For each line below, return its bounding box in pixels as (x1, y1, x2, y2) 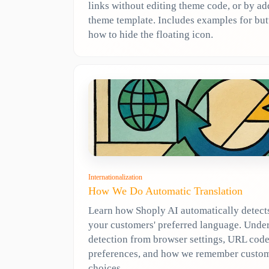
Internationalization (88, 172, 142, 181)
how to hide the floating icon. (88, 28, 213, 40)
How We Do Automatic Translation (88, 184, 243, 197)
